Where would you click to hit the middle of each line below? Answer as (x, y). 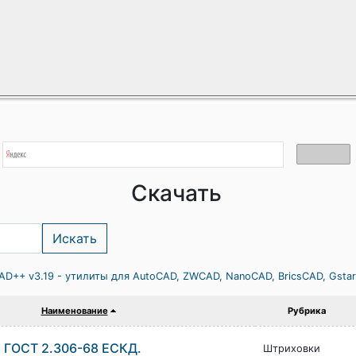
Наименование (74, 311)
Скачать (176, 193)
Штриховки (291, 348)
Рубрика (307, 311)
